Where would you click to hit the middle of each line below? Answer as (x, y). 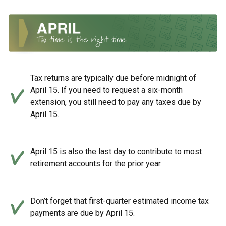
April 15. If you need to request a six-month (106, 90)
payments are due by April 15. (82, 213)
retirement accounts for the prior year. (96, 164)
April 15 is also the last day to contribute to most (116, 152)
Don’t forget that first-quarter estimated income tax (120, 201)
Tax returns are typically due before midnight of (113, 78)
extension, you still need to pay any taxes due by (116, 102)
